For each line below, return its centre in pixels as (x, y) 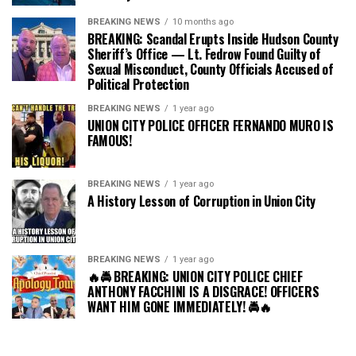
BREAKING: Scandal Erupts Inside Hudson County (213, 39)
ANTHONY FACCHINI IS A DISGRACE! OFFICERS (203, 291)
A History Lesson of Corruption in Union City (201, 201)
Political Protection (138, 84)
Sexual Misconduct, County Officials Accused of (211, 69)
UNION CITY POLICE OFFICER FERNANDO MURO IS (211, 125)
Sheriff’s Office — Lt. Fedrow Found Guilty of (204, 54)
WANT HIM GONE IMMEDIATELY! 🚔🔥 (180, 306)
